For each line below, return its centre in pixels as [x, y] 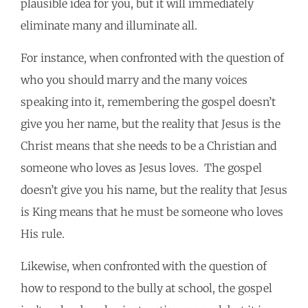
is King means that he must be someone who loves [152, 212]
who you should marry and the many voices [134, 80]
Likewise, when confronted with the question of [144, 266]
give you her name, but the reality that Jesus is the [151, 124]
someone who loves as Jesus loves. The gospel [141, 168]
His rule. [45, 234]
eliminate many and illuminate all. [112, 26]
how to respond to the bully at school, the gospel [146, 288]
